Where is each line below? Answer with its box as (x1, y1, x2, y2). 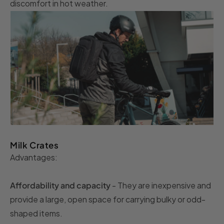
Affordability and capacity (10, 180, 110, 191)
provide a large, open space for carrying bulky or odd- (10, 194, 205, 205)
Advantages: (10, 152, 57, 163)
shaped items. (10, 208, 62, 219)
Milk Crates (10, 139, 59, 151)
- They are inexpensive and (110, 180, 211, 191)
